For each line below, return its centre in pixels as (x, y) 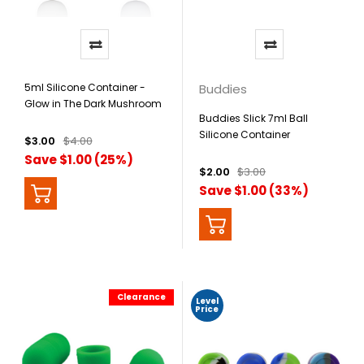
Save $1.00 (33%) (253, 191)
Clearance (141, 297)
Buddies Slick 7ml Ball (253, 119)
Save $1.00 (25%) (79, 160)
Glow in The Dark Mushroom (93, 104)
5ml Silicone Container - (85, 88)
